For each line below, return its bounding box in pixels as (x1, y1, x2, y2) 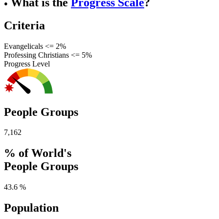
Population (4, 201, 59, 215)
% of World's (4, 147, 71, 160)
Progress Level (4, 59, 50, 68)
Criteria (4, 19, 45, 32)
